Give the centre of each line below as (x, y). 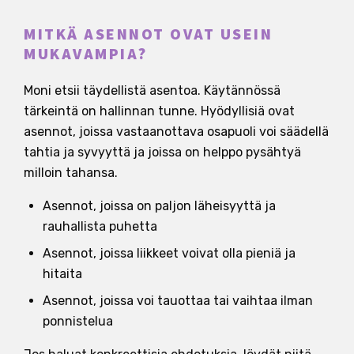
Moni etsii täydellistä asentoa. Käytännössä (152, 90)
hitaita (62, 273)
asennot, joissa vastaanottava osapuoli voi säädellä (176, 131)
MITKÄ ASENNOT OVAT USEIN (148, 34)
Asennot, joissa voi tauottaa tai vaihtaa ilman (178, 300)
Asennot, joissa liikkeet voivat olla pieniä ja (169, 253)
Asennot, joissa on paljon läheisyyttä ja (159, 205)
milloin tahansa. (71, 172)
